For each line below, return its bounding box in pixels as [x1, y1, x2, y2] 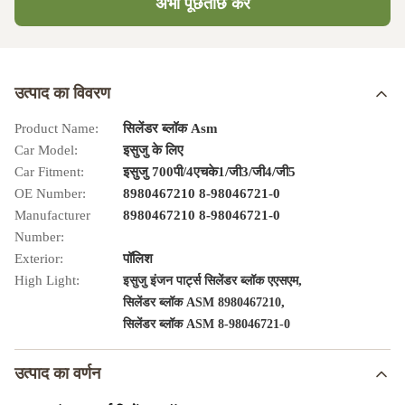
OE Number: [14, 186, 86, 201]
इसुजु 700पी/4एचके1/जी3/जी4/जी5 [123, 165, 296, 179]
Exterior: [14, 251, 63, 266]
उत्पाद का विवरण [14, 84, 110, 102]
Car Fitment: [14, 165, 84, 179]
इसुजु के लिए [123, 143, 184, 157]
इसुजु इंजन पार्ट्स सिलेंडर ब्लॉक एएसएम [123, 274, 298, 287]
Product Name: [14, 121, 99, 136]
